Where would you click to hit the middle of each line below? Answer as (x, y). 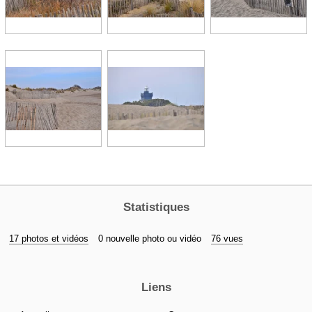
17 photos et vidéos (49, 239)
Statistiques (156, 207)
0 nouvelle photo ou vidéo (150, 239)
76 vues (227, 239)
